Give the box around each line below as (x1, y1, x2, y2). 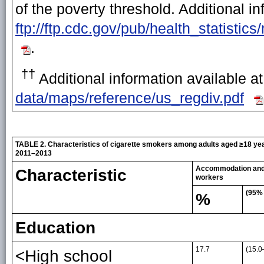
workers (196, 173, 223, 182)
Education (15, 219, 95, 237)
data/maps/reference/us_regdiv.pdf (15, 90, 244, 107)
